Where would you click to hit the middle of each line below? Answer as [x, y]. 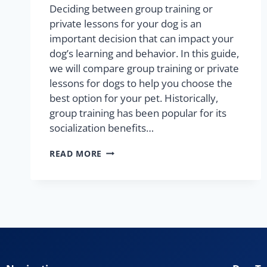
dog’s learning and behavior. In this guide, [144, 53]
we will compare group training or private [144, 68]
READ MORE [76, 153]
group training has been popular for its [138, 113]
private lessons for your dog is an [125, 23]
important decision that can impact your [142, 38]
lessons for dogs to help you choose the [141, 83]
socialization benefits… [102, 128]
